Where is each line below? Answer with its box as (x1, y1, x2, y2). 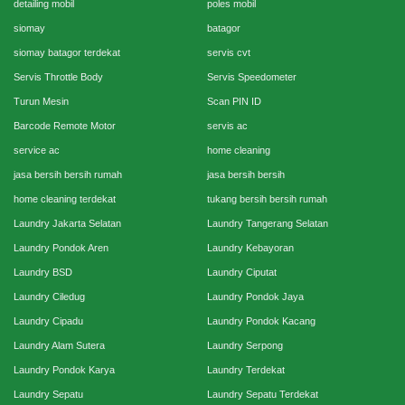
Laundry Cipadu (14, 315, 83, 326)
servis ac (207, 119, 248, 131)
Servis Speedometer (207, 71, 297, 82)
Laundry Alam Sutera (14, 339, 105, 351)
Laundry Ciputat (207, 266, 277, 278)
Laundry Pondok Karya (14, 363, 115, 375)
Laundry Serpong (207, 339, 283, 351)
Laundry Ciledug (14, 290, 85, 302)
